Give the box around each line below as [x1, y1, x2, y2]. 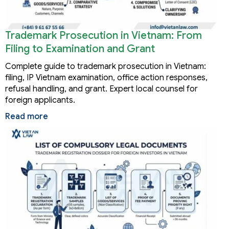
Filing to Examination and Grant [5, 42, 155, 55]
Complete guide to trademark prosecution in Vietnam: [5, 61, 206, 72]
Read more [5, 111, 48, 122]
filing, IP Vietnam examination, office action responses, [5, 72, 208, 83]
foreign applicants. [5, 95, 75, 105]
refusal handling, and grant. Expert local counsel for [5, 83, 198, 94]
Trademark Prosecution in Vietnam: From [5, 29, 202, 42]
